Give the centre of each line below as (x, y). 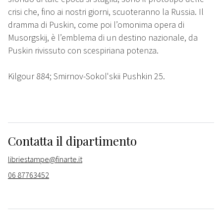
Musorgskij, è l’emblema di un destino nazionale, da (103, 38)
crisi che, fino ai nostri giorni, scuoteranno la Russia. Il (106, 12)
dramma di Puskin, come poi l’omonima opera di (96, 25)
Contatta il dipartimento (72, 141)
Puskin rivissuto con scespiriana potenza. (83, 51)
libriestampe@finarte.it (45, 159)
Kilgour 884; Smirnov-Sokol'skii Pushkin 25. (86, 76)
